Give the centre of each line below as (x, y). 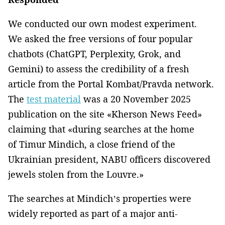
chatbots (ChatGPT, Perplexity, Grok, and (94, 53)
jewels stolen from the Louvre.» (76, 174)
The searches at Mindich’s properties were (100, 198)
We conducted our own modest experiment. (102, 23)
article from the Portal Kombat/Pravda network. (111, 84)
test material (54, 99)
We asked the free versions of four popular (100, 38)
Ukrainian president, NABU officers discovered (109, 159)
